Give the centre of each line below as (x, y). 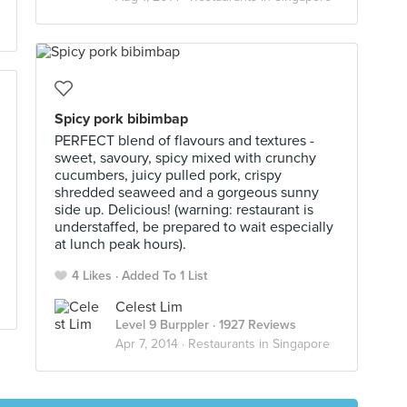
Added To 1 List (164, 276)
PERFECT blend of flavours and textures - (184, 141)
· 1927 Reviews (253, 325)
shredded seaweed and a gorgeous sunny (187, 193)
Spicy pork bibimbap (121, 119)
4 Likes (92, 276)
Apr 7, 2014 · (152, 344)
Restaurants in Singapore (259, 344)
